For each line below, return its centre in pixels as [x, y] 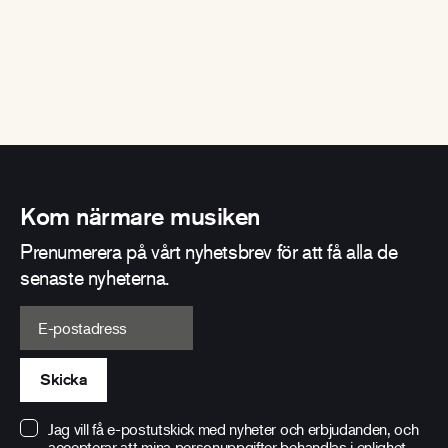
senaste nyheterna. [95, 277]
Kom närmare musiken [140, 215]
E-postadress [71, 318]
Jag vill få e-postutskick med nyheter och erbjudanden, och [233, 428]
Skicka [64, 379]
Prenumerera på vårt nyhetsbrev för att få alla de [209, 251]
